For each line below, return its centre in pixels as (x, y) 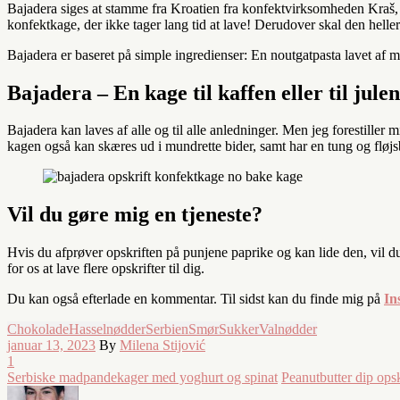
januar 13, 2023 (51, 346)
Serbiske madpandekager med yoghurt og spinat (142, 378)
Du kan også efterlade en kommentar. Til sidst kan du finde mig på (196, 299)
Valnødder (288, 329)
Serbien (167, 329)
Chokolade (38, 329)
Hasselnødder (107, 329)
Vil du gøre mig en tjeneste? (135, 215)
